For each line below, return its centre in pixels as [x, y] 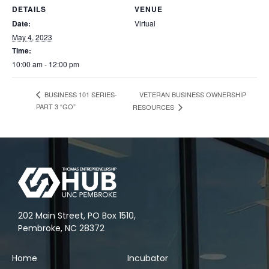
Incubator [147, 258]
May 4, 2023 [32, 37]
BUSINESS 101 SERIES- [80, 95]
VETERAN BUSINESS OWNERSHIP [193, 94]
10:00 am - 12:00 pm [46, 64]
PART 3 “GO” [56, 106]
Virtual [145, 23]
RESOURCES [155, 107]
